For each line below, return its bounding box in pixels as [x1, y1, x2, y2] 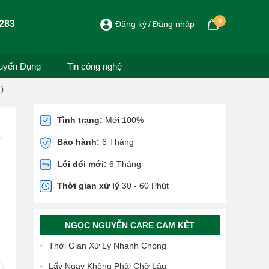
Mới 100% [103, 115, 144, 125]
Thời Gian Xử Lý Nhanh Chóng [49, 241, 166, 251]
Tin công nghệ [67, 61, 122, 71]
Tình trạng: [57, 115, 103, 125]
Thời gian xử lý [57, 180, 119, 190]
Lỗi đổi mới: [57, 159, 107, 169]
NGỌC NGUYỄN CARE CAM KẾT [65, 220, 195, 231]
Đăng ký [115, 19, 147, 29]
